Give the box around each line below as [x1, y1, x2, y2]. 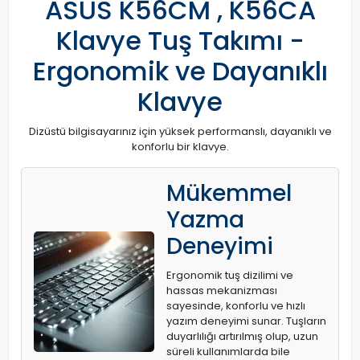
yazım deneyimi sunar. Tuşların [166, 313, 326, 329]
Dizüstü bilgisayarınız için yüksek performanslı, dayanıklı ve [28, 124, 332, 140]
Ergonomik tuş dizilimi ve [166, 268, 293, 284]
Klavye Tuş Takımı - [55, 22, 305, 59]
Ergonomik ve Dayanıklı [32, 53, 328, 90]
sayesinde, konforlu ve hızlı [166, 298, 305, 314]
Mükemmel [166, 178, 292, 210]
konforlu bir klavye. [131, 139, 229, 155]
